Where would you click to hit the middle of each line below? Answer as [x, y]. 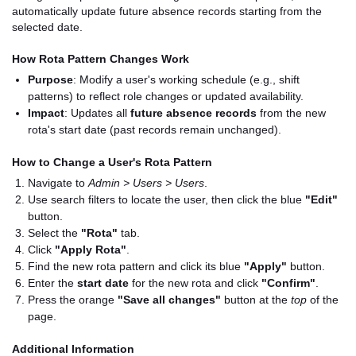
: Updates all [97, 113]
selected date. [47, 27]
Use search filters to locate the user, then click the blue [166, 199]
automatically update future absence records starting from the [167, 11]
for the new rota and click [195, 283]
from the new [291, 113]
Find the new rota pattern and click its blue [136, 266]
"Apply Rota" [91, 250]
